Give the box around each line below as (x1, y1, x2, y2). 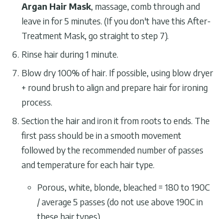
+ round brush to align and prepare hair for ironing (22, 82, 208, 93)
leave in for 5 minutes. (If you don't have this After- (22, 15, 211, 26)
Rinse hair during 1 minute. (22, 48, 118, 60)
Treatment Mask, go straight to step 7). (22, 30, 169, 41)
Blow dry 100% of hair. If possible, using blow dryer (22, 67, 213, 78)
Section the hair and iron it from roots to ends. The (22, 115, 210, 126)
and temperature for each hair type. (22, 159, 154, 170)
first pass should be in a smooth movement (22, 130, 181, 141)
